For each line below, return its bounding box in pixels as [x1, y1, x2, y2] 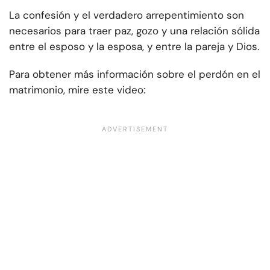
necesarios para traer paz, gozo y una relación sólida [9, 24, 260, 38]
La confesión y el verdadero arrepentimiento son [9, 8, 244, 22]
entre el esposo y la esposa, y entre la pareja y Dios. [9, 40, 259, 54]
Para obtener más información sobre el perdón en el [9, 67, 260, 81]
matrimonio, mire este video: [9, 83, 145, 97]
